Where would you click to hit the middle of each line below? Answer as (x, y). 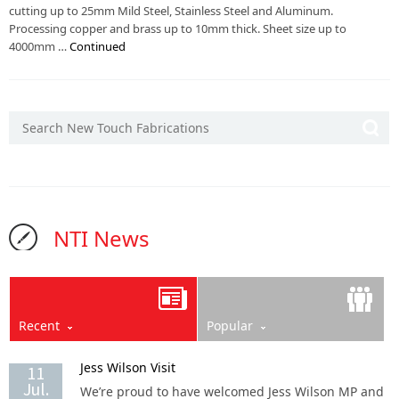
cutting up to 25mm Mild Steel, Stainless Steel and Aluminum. (171, 11)
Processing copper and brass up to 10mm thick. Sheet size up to (178, 28)
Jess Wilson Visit (128, 367)
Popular (229, 326)
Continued (98, 46)
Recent (39, 326)
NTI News (102, 238)
